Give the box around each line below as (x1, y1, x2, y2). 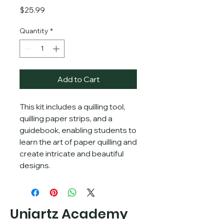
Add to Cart (57, 74, 100, 84)
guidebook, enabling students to (20, 125, 136, 135)
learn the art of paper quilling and (20, 137, 137, 147)
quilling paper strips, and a (20, 113, 112, 123)
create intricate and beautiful (20, 149, 124, 158)
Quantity (20, 26, 48, 35)
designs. (20, 160, 50, 170)
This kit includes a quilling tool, (20, 102, 125, 111)
